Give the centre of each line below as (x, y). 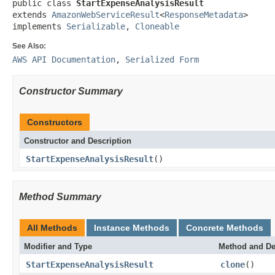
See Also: (29, 46)
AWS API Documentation (64, 60)
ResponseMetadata (204, 15)
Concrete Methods (225, 228)
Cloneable (157, 26)
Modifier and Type (58, 246)
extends (32, 15)
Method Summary (60, 197)
